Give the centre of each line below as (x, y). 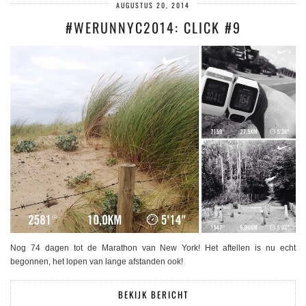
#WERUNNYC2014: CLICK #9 (153, 27)
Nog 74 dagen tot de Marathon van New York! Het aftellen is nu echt (153, 248)
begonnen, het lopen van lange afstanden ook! (97, 262)
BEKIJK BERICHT (153, 295)
